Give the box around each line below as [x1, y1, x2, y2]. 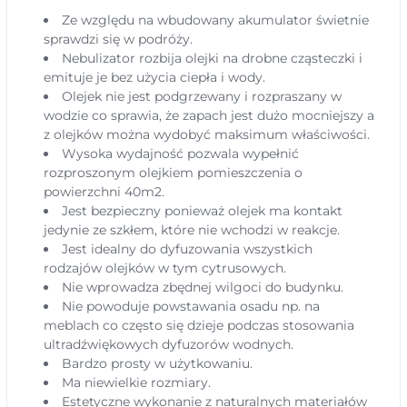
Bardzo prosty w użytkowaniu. [62, 355, 253, 372]
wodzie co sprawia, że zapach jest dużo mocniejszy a [44, 107, 374, 124]
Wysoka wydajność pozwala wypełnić [62, 145, 300, 162]
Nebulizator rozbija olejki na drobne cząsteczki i [62, 50, 363, 66]
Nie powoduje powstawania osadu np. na [62, 298, 321, 314]
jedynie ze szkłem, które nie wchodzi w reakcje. [44, 222, 340, 238]
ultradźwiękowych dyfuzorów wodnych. [44, 336, 293, 352]
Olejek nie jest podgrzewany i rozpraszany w [62, 88, 342, 104]
